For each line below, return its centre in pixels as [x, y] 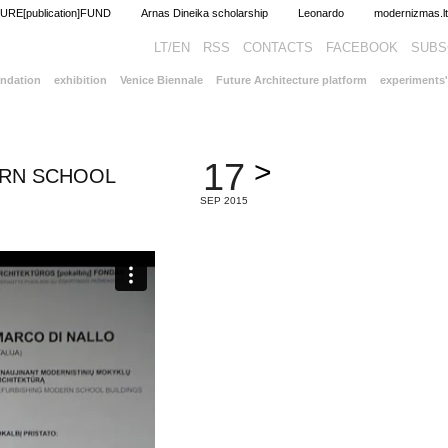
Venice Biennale [161, 80]
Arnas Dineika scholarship [204, 13]
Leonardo [321, 13]
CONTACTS [278, 47]
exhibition [80, 80]
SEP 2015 [224, 200]
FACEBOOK [362, 47]
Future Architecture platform [291, 80]
